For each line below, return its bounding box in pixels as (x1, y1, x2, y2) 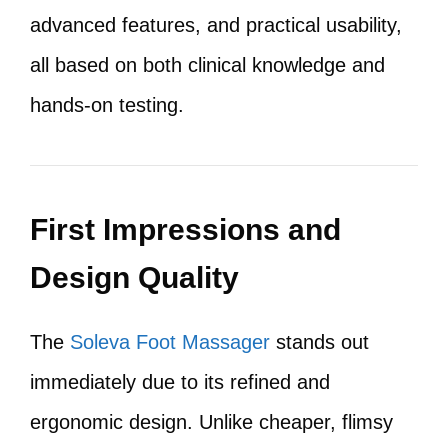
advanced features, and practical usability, (30, 14, 402, 36)
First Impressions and (30, 213, 341, 246)
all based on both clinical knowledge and (30, 54, 385, 76)
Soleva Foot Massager (70, 331, 270, 353)
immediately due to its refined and (30, 371, 330, 393)
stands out (270, 331, 369, 353)
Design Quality (30, 261, 239, 294)
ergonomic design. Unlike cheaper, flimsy (30, 411, 393, 433)
